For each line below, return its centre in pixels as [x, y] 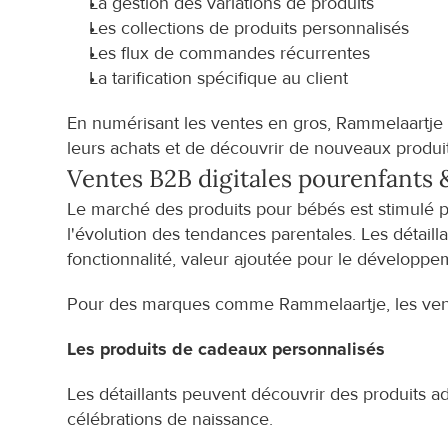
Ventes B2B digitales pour [209, 178]
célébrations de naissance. [170, 419]
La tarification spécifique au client [219, 78]
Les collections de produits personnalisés [249, 28]
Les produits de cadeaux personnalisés [226, 349]
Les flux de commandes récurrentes [230, 53]
